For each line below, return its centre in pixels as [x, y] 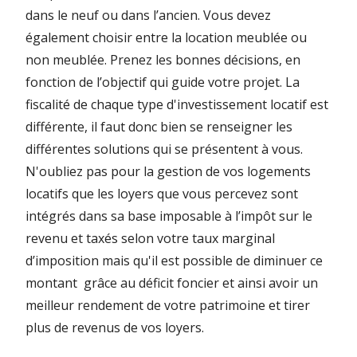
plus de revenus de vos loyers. [115, 328]
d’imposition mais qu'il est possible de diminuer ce [174, 261]
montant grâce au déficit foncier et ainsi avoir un [172, 283]
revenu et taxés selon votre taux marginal [150, 238]
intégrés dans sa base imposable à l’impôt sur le [169, 216]
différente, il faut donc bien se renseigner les [159, 127]
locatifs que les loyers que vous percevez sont [162, 194]
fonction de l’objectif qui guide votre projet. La [163, 82]
